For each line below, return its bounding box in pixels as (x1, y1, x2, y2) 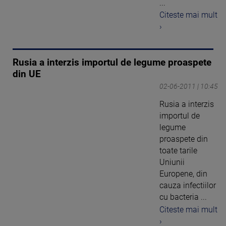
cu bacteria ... (159, 192, 207, 202)
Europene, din (159, 169, 207, 179)
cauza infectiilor (159, 181, 216, 191)
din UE (13, 69, 41, 80)
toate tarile (159, 146, 197, 156)
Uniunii (159, 157, 185, 167)
